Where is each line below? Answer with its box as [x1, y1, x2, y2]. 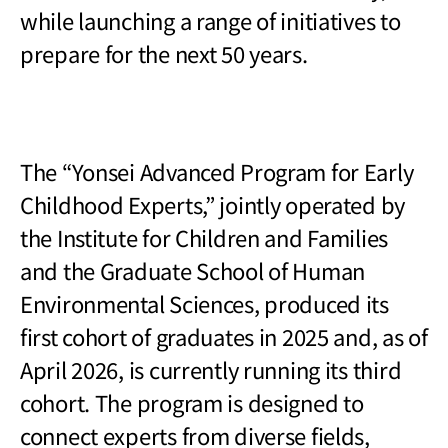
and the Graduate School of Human [20, 253, 366, 286]
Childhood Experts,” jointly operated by [20, 187, 406, 220]
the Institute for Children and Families [20, 220, 389, 253]
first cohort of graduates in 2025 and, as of [20, 319, 428, 352]
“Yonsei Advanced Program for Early [61, 154, 414, 187]
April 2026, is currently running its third [20, 352, 402, 385]
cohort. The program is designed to [20, 385, 364, 418]
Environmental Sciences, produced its [20, 286, 389, 319]
